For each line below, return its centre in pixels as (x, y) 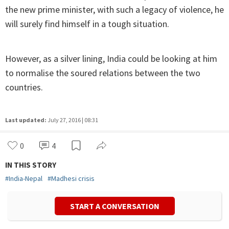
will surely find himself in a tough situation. (87, 24)
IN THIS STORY (31, 165)
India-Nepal (26, 179)
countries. (24, 87)
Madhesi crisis (73, 179)
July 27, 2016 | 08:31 (73, 120)
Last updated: (26, 120)
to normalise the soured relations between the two (103, 73)
